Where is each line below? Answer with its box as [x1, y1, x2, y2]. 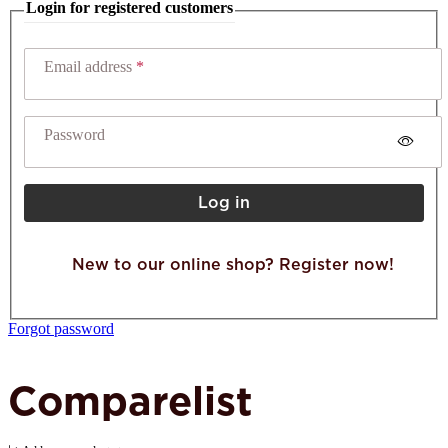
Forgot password [8, 320, 114, 338]
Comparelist [8, 376, 253, 425]
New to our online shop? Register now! [72, 255, 394, 275]
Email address [44, 58, 136, 76]
